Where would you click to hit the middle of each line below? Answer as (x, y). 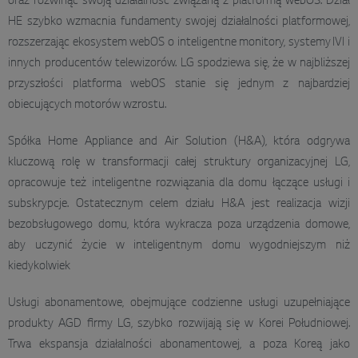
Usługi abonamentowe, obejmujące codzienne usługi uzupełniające (179, 303)
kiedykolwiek (39, 267)
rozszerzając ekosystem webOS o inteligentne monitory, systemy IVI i (179, 43)
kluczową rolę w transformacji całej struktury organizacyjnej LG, (179, 163)
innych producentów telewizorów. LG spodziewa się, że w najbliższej (179, 64)
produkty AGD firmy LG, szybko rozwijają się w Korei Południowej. (179, 324)
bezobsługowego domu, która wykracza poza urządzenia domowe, (179, 225)
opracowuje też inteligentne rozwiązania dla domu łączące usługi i (179, 183)
